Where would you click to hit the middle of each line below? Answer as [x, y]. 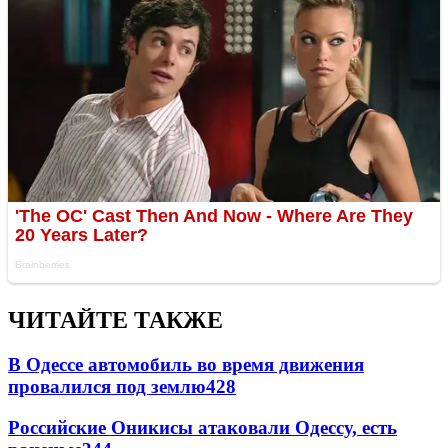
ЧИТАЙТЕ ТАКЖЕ [115, 320]
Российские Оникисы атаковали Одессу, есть [202, 427]
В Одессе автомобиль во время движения [186, 365]
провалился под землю [107, 387]
